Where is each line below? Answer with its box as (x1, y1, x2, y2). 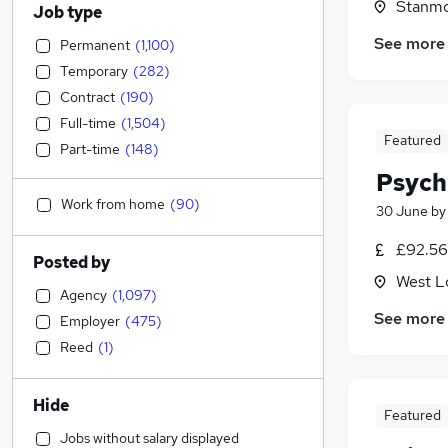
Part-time (60, 140, 120, 158)
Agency (60, 286, 107, 304)
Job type (33, 2, 102, 23)
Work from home (61, 195, 165, 213)
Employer (60, 312, 120, 330)
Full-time (60, 114, 116, 132)
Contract (60, 88, 115, 106)
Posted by (33, 252, 110, 273)
